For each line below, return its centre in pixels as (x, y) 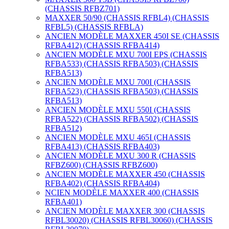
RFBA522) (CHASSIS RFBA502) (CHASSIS (122, 119)
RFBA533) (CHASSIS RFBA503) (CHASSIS (122, 64)
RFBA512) (63, 128)
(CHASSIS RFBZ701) (82, 8)
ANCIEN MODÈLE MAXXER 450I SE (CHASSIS (132, 36)
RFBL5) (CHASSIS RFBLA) (94, 27)
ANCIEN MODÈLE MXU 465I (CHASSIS (118, 137)
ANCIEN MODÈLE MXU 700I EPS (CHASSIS (126, 54)
